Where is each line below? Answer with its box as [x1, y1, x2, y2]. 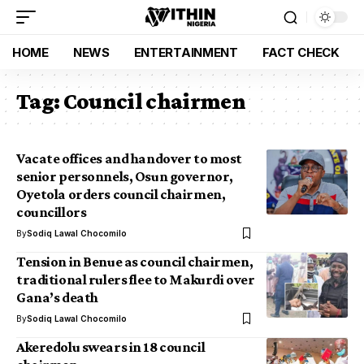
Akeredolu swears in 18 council [16, 339, 206, 355]
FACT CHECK [262, 44, 340, 60]
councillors [16, 204, 87, 220]
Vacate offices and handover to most [16, 150, 242, 167]
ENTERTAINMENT [133, 44, 238, 60]
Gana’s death [16, 289, 98, 305]
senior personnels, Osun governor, [16, 168, 233, 184]
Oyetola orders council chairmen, [16, 186, 226, 202]
